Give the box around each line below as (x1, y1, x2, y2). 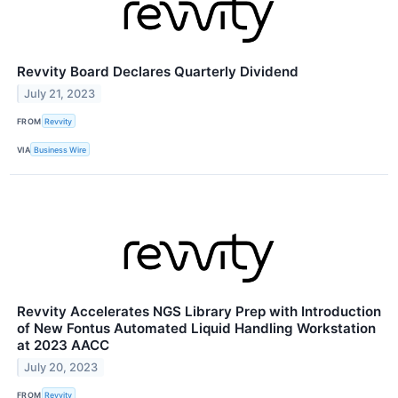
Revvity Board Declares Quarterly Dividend (17, 63, 298, 81)
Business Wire (34, 144, 87, 155)
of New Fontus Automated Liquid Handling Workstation (17, 320, 376, 338)
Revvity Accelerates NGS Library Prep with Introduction (17, 303, 381, 321)
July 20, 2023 (24, 361, 99, 375)
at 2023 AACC (17, 337, 109, 354)
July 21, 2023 (24, 86, 96, 100)
